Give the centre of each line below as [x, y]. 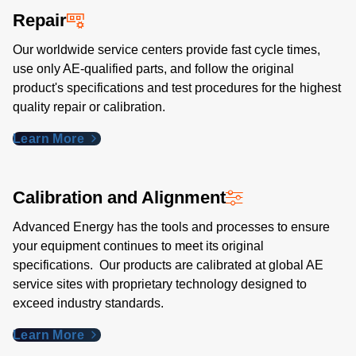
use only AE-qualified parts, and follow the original [153, 69]
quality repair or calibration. [89, 107]
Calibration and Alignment [119, 197]
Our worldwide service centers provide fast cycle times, [166, 50]
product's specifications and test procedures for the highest [177, 88]
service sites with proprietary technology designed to [160, 284]
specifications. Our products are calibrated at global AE [168, 265]
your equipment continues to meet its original [138, 246]
